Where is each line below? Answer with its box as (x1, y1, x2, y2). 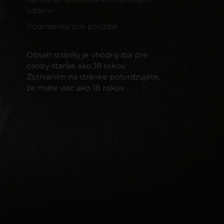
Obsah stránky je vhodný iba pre (26, 49, 148, 59)
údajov (26, 5, 52, 15)
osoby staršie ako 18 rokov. (26, 60, 126, 70)
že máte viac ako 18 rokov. (26, 82, 125, 92)
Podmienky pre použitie (26, 21, 118, 31)
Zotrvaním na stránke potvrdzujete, (26, 71, 160, 81)
